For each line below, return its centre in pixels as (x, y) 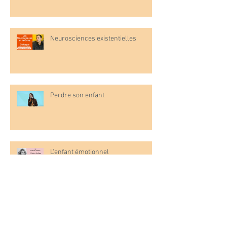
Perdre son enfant (77, 96)
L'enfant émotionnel (80, 153)
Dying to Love (70, 209)
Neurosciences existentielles (93, 39)
